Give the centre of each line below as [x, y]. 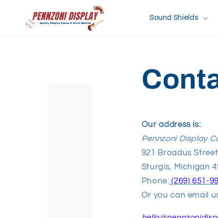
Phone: [155, 181]
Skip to [28, 7]
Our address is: [171, 124]
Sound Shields [174, 18]
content [30, 16]
